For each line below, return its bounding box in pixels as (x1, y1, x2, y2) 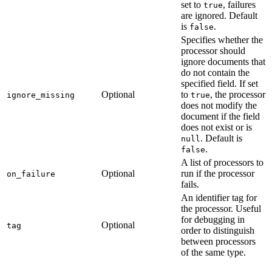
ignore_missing (7, 90, 75, 100)
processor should (181, 45, 245, 56)
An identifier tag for (181, 192, 257, 203)
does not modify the (181, 100, 257, 110)
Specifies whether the (181, 34, 263, 45)
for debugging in (181, 214, 245, 225)
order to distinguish (181, 225, 254, 236)
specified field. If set (181, 78, 258, 89)
